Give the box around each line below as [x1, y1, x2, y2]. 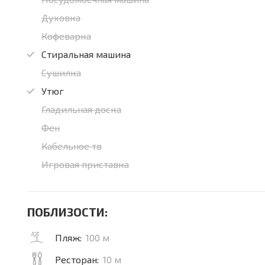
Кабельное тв [41, 140, 102, 151]
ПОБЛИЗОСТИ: [27, 205, 108, 219]
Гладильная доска [41, 104, 121, 115]
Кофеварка [41, 30, 91, 41]
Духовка [41, 12, 80, 23]
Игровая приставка [41, 159, 129, 170]
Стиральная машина [41, 49, 131, 60]
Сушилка [41, 67, 81, 78]
